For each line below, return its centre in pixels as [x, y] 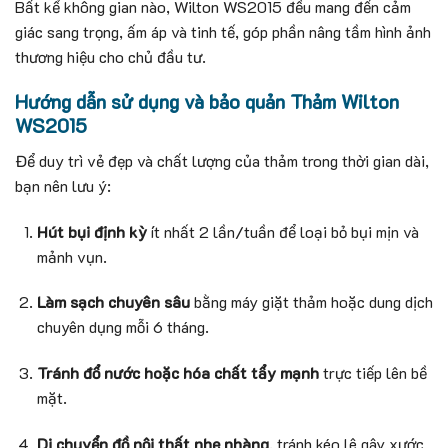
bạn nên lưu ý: [63, 185]
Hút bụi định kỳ [92, 231]
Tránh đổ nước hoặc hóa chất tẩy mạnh [178, 373]
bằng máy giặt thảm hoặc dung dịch [311, 302]
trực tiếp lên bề [373, 373]
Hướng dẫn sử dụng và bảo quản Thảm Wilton [207, 102]
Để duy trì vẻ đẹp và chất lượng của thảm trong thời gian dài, [222, 160]
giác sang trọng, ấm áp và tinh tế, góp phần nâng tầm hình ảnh [223, 32]
